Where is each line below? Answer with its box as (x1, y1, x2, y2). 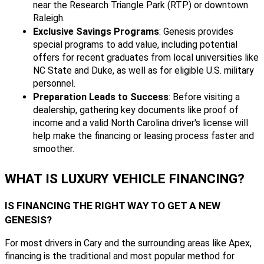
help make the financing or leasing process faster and (33, 130, 254, 142)
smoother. (33, 143, 74, 155)
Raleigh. (33, 12, 65, 24)
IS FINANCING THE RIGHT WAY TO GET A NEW (5, 199, 220, 212)
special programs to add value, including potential (33, 39, 237, 51)
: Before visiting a (169, 91, 240, 103)
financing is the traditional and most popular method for (5, 250, 235, 262)
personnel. (33, 78, 75, 90)
